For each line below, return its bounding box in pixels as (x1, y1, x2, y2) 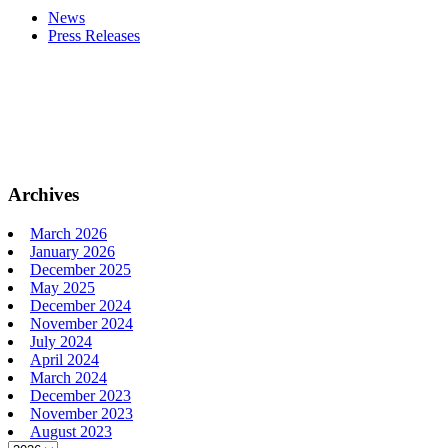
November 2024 (30, 314, 133, 332)
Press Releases (48, 27, 140, 45)
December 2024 (30, 296, 131, 314)
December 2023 (30, 386, 131, 404)
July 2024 (30, 332, 92, 350)
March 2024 (30, 368, 107, 386)
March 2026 (30, 224, 107, 242)
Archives (8, 183, 79, 205)
